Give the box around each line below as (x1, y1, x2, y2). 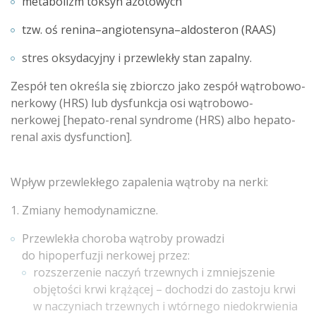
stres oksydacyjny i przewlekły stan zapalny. (22, 50, 252, 66)
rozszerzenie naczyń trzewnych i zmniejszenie (33, 265, 275, 280)
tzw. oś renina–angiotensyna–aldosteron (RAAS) (22, 22, 276, 37)
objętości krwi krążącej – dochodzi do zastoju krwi (33, 281, 296, 297)
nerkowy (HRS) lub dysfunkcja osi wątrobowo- (11, 95, 253, 111)
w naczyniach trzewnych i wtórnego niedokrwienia (33, 298, 298, 314)
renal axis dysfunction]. (11, 129, 132, 145)
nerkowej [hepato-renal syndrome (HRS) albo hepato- (11, 112, 296, 128)
